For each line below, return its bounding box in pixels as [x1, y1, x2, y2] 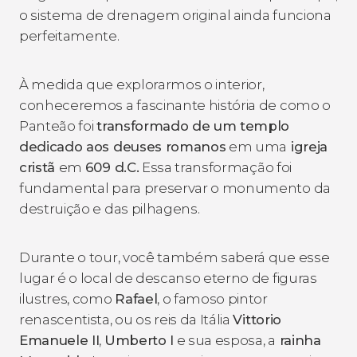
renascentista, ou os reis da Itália [19, 311, 233, 328]
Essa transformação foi [139, 159, 292, 175]
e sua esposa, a [173, 331, 276, 348]
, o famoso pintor [157, 290, 268, 307]
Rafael [115, 290, 158, 307]
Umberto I [104, 331, 174, 348]
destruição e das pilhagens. [19, 200, 200, 217]
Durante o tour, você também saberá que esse [19, 249, 330, 265]
